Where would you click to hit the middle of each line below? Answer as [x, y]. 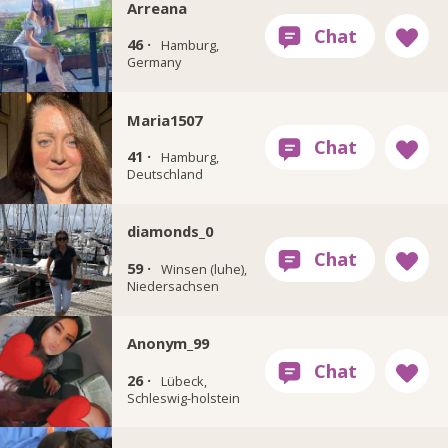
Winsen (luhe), [203, 268]
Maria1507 [164, 119]
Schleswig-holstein [183, 397]
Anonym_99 [167, 343]
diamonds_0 [169, 231]
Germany [153, 62]
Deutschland [164, 174]
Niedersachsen [172, 285]
